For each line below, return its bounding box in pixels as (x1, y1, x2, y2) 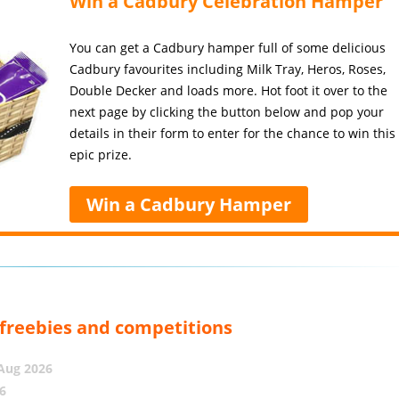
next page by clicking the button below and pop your (69, 103, 385, 120)
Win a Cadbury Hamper (86, 192, 292, 216)
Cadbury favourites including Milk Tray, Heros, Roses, (69, 61, 387, 77)
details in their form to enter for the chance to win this (69, 125, 396, 142)
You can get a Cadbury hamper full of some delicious (69, 39, 387, 56)
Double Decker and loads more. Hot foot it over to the (69, 82, 388, 99)
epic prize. (69, 146, 133, 163)
